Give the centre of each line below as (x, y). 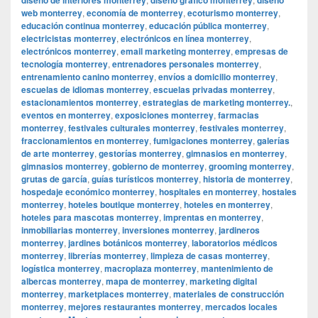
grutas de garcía (54, 179)
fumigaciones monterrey (203, 140)
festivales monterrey (242, 127)
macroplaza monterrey (150, 268)
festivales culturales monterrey (132, 127)
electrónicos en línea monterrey (185, 38)
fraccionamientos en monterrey (85, 140)
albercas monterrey (61, 281)
